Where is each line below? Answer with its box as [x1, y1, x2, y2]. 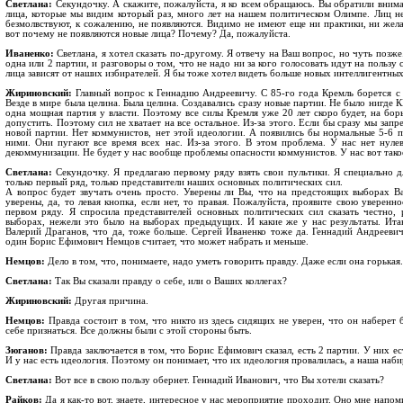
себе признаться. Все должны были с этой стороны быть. [5, 326, 252, 336]
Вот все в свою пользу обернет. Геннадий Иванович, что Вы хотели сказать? [52, 375, 384, 385]
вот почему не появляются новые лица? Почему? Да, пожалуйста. [5, 29, 291, 39]
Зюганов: [5, 345, 48, 355]
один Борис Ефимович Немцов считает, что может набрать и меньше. [5, 237, 309, 246]
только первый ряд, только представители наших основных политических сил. [5, 177, 343, 187]
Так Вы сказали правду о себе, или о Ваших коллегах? [52, 276, 287, 286]
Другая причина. [72, 296, 148, 306]
